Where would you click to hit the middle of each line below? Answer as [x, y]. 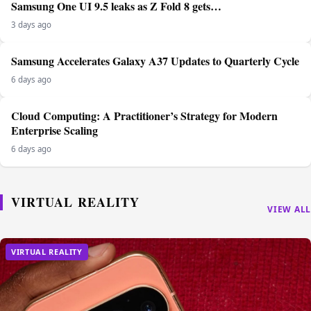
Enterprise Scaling [54, 131]
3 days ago [31, 25]
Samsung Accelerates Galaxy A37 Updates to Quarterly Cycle [155, 61]
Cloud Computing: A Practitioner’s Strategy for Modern [144, 116]
